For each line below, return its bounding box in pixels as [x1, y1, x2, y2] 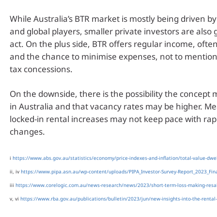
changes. [10, 126, 45, 138]
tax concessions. [10, 63, 73, 75]
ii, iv [10, 168, 21, 175]
